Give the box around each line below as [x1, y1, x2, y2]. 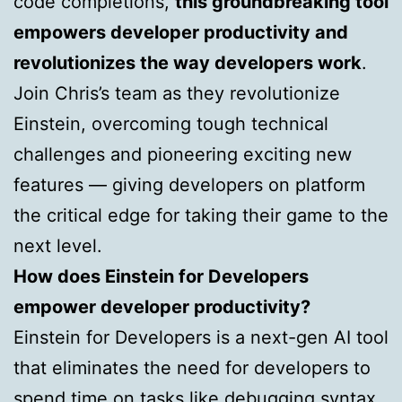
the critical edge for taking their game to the [13, 204, 389, 226]
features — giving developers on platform [13, 173, 365, 196]
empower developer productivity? [13, 295, 310, 318]
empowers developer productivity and [13, 21, 348, 43]
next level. [13, 234, 102, 257]
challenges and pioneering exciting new [13, 143, 352, 165]
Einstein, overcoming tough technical [13, 112, 328, 135]
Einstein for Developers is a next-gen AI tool [13, 326, 389, 348]
